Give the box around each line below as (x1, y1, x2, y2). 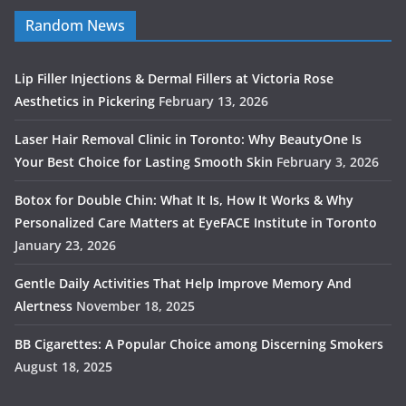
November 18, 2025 (76, 297, 195, 314)
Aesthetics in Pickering (14, 92, 155, 110)
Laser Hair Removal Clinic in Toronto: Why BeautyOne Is (14, 130, 362, 148)
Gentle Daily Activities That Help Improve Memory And (14, 275, 352, 292)
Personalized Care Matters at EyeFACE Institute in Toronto (14, 214, 377, 231)
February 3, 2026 (276, 153, 379, 170)
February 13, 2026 (159, 92, 268, 110)
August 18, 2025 (14, 358, 112, 375)
